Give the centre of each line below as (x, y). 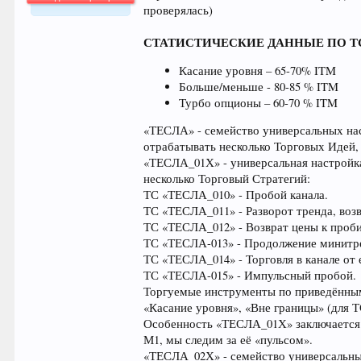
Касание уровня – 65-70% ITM (258, 70)
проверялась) (178, 10)
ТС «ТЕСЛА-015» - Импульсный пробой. (250, 276)
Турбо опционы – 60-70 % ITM (259, 102)
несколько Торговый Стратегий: (227, 179)
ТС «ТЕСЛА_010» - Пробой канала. (236, 195)
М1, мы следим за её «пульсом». (228, 340)
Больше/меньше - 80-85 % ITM (259, 86)
